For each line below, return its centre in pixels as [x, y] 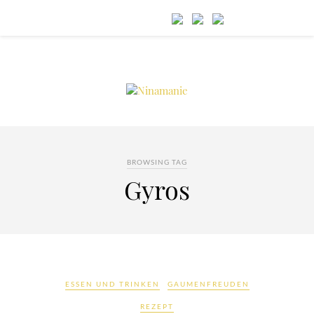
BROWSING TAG [157, 162]
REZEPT [157, 306]
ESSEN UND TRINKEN [112, 284]
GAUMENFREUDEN [208, 284]
